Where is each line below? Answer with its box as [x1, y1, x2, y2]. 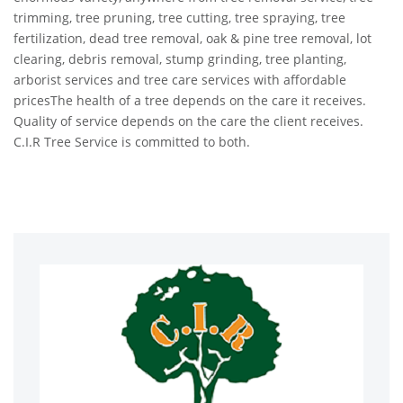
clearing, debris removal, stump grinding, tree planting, [13, 50, 346, 67]
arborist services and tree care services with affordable [13, 71, 346, 88]
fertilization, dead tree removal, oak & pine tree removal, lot [13, 30, 372, 47]
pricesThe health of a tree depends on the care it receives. [13, 92, 366, 109]
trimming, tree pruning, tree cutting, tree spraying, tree [13, 9, 345, 26]
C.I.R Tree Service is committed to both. [13, 133, 250, 150]
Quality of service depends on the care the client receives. [13, 112, 363, 130]
